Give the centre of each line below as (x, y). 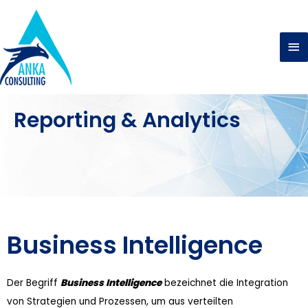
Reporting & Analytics (127, 120)
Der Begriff (34, 283)
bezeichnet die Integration (225, 283)
